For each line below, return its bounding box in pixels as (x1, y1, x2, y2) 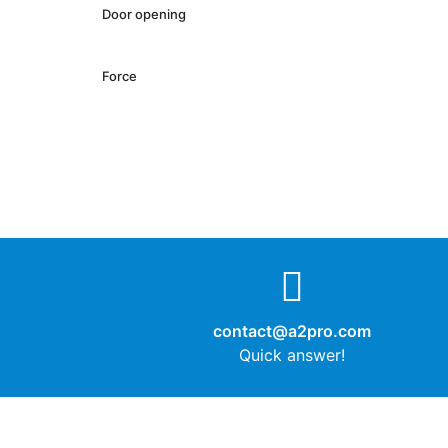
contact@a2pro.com (212, 320, 371, 341)
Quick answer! (238, 344, 345, 365)
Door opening (102, 5, 186, 22)
